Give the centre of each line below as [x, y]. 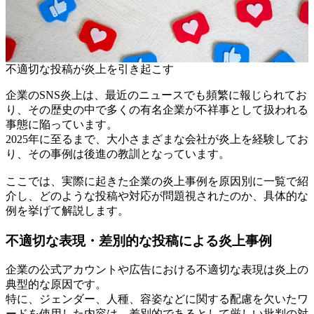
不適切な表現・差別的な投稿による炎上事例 [139, 240]
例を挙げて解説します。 [67, 211]
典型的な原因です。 [56, 285]
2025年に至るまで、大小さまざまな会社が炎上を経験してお [157, 139]
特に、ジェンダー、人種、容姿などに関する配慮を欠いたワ [157, 299]
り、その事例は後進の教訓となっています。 [118, 154]
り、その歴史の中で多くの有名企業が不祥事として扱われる [157, 110]
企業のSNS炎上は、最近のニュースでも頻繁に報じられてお [156, 95]
